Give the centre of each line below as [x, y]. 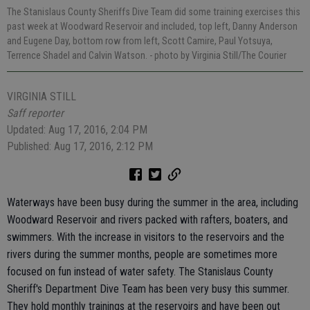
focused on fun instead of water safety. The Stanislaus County [140, 272]
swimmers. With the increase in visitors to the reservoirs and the [146, 237]
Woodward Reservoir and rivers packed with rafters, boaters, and [147, 220]
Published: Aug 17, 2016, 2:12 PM [80, 147]
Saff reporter [35, 113]
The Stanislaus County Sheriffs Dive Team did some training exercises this [154, 12]
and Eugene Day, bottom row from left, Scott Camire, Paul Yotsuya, [140, 41]
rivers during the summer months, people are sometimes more [142, 255]
